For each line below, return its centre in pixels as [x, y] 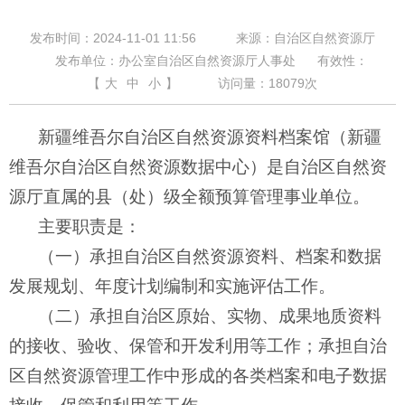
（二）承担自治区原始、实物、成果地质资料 [210, 316]
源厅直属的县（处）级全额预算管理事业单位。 [189, 197]
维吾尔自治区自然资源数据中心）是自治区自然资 [198, 167]
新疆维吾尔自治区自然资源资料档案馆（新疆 [210, 137]
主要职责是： [89, 227]
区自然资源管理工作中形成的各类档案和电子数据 [198, 376]
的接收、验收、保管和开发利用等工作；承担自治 [198, 346]
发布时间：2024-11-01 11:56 [113, 38]
